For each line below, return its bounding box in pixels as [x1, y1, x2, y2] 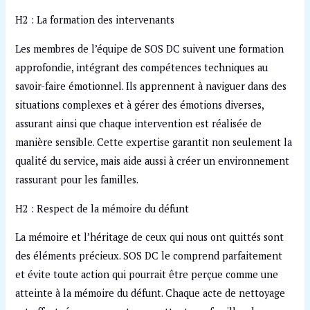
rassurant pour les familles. [15, 173, 139, 187]
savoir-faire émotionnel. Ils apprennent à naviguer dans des [15, 80, 287, 93]
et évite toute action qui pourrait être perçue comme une [15, 268, 279, 282]
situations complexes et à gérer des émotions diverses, [15, 98, 264, 112]
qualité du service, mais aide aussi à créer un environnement [15, 154, 290, 168]
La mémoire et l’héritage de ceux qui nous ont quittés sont [15, 230, 284, 244]
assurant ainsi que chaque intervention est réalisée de [15, 117, 262, 131]
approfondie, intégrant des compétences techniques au [15, 61, 268, 75]
